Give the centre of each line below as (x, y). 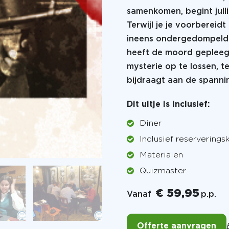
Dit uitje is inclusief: (168, 105)
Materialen (161, 155)
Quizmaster (163, 171)
